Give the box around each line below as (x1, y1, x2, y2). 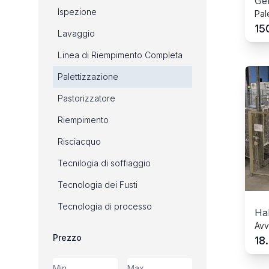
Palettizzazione (58, 71, 118, 82)
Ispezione (58, 7, 97, 17)
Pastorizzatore (58, 93, 115, 103)
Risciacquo (58, 136, 101, 147)
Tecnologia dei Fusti (58, 180, 138, 190)
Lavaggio (58, 28, 95, 38)
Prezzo (53, 232, 82, 243)
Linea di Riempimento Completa (58, 50, 183, 60)
